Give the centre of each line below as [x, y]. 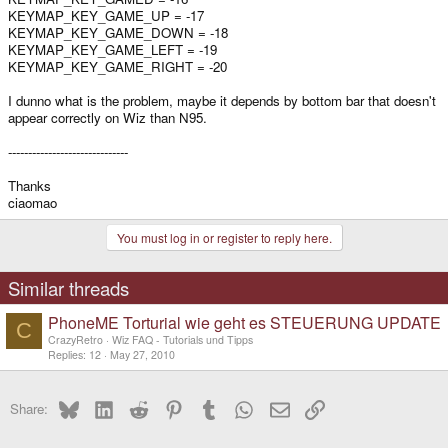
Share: [29, 408]
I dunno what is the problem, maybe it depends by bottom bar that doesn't [222, 100]
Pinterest [209, 405]
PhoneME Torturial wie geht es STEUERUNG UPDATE [244, 322]
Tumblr [238, 405]
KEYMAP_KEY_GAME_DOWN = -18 [118, 32]
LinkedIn [137, 405]
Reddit [166, 405]
